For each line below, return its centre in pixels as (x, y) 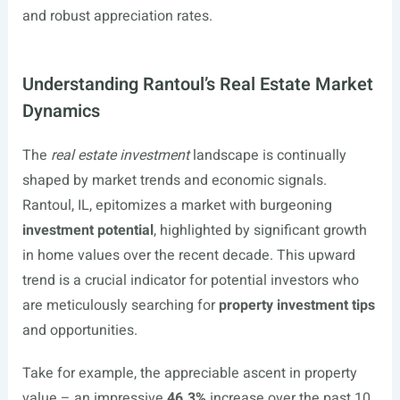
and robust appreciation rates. (117, 17)
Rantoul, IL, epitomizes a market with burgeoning (177, 206)
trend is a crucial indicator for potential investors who (190, 281)
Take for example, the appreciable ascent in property (189, 374)
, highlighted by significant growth (260, 231)
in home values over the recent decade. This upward (188, 256)
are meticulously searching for (120, 306)
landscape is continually (267, 156)
